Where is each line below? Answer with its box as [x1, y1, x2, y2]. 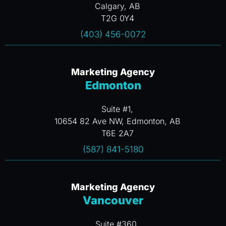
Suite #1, [101, 104, 134, 115]
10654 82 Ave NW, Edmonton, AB [54, 116, 181, 127]
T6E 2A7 [101, 128, 134, 139]
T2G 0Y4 [100, 13, 134, 24]
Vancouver [83, 194, 143, 207]
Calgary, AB [95, 1, 140, 12]
